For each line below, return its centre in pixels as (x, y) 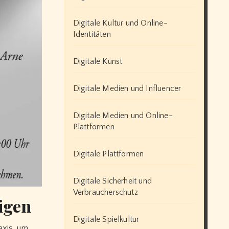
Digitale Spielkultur (106, 219)
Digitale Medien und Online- (123, 115)
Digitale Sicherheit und (112, 181)
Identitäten (92, 34)
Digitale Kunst (98, 61)
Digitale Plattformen (108, 154)
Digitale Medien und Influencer (127, 88)
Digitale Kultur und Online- (120, 23)
